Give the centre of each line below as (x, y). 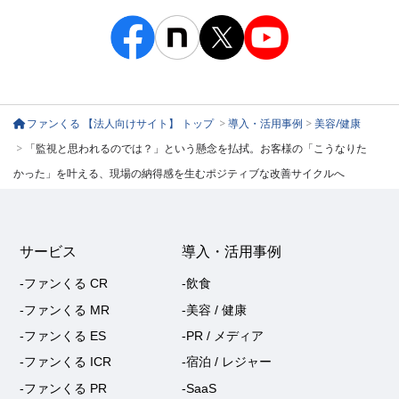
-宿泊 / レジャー (226, 362)
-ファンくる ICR (66, 362)
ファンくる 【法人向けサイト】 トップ (122, 123)
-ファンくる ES (63, 335)
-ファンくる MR (65, 309)
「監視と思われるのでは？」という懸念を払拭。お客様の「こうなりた (196, 148)
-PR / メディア (222, 335)
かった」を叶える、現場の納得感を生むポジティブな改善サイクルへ (179, 173)
